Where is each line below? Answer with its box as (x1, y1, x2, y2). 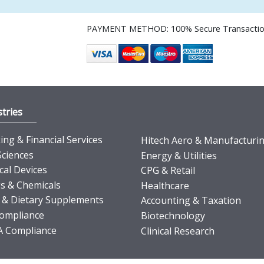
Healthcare (141, 179, 189, 192)
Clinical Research (141, 224, 214, 237)
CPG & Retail (141, 164, 195, 177)
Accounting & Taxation (141, 194, 241, 207)
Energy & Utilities (141, 148, 217, 162)
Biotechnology (141, 209, 205, 222)
